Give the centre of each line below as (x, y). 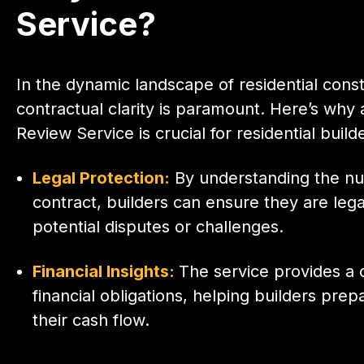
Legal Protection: (101, 178)
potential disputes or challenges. (158, 226)
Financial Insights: (106, 271)
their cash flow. (91, 320)
